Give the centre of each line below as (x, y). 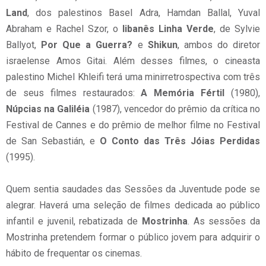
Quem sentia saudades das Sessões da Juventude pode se (133, 189)
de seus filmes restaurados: (74, 93)
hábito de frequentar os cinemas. (74, 253)
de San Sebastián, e (53, 141)
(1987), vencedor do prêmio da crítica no (175, 109)
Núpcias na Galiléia (48, 109)
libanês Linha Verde (168, 29)
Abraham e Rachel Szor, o (64, 29)
